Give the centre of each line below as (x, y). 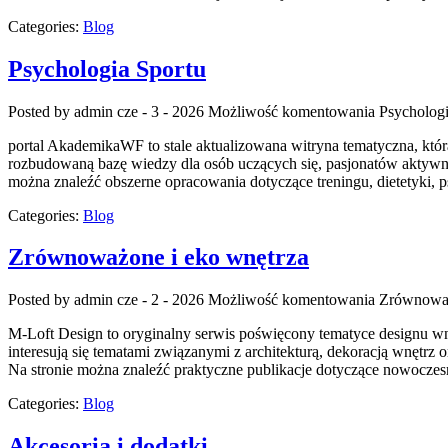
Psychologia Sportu (107, 68)
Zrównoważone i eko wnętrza (158, 257)
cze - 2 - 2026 (160, 300)
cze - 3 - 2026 (160, 111)
